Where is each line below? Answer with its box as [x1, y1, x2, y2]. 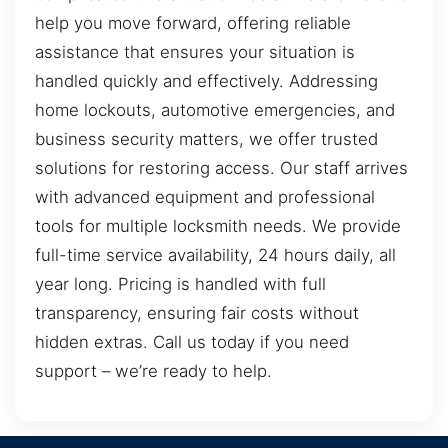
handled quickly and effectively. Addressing [35, 71, 378, 92]
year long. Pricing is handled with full [35, 274, 326, 295]
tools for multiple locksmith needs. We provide [35, 216, 401, 237]
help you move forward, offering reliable [35, 13, 351, 34]
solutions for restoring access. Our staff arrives [35, 158, 408, 179]
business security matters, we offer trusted [35, 129, 378, 150]
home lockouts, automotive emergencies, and [35, 100, 395, 121]
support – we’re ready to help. [35, 361, 272, 382]
